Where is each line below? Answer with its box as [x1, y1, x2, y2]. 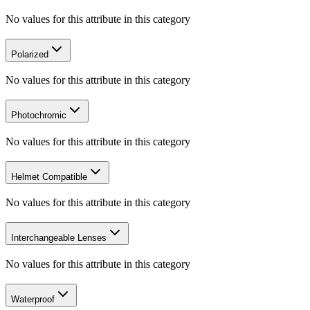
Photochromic [11, 110, 66, 121]
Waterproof [11, 293, 55, 304]
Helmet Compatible [11, 171, 87, 182]
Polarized [11, 48, 48, 60]
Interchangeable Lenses [11, 232, 107, 244]
